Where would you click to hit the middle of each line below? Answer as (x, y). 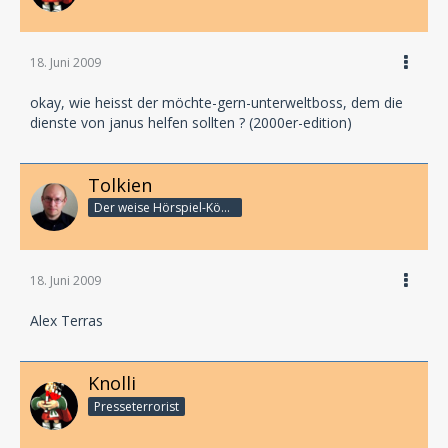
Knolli (112, 383)
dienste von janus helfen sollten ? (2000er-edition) (191, 122)
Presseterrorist (136, 406)
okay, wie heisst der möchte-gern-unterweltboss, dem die (216, 102)
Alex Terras (66, 321)
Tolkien (120, 184)
